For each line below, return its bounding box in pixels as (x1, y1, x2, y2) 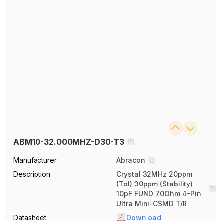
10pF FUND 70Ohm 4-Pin (116, 189, 201, 198)
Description (13, 170, 51, 178)
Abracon (116, 156, 145, 164)
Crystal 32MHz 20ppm (116, 170, 192, 178)
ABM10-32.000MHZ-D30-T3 (13, 137, 125, 147)
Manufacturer (13, 156, 57, 164)
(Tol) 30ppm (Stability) (116, 180, 193, 188)
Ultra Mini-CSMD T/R (116, 199, 187, 208)
